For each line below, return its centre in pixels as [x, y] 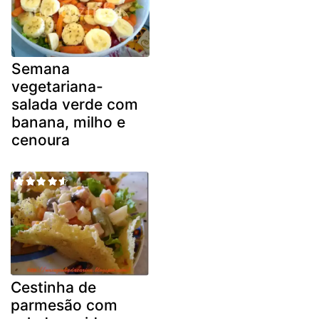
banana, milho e [68, 122]
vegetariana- [57, 87]
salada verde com [75, 105]
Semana [41, 69]
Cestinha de [53, 287]
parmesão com [64, 305]
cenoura [41, 140]
